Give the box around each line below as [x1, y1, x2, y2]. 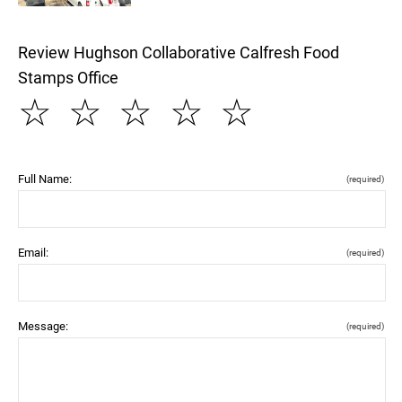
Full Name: [18, 171, 72, 186]
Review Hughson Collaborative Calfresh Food [18, 42, 339, 62]
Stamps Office [18, 67, 118, 87]
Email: [18, 245, 48, 259]
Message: [18, 319, 68, 333]
